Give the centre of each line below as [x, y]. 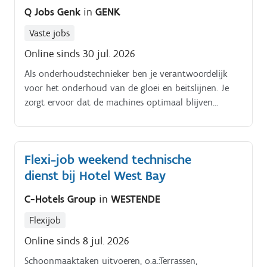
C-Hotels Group [62, 199]
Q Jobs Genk [54, 12]
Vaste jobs [49, 33]
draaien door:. [52, 116]
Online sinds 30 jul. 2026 [80, 53]
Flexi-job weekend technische [108, 159]
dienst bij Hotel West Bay [95, 175]
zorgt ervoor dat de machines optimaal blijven [119, 102]
